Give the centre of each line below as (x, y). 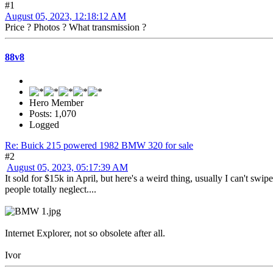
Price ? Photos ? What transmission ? (76, 27)
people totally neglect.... (51, 190)
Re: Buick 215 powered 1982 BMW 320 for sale (99, 146)
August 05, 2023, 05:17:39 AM (67, 168)
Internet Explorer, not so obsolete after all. (85, 233)
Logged (44, 125)
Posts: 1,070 (53, 114)
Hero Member (56, 103)
